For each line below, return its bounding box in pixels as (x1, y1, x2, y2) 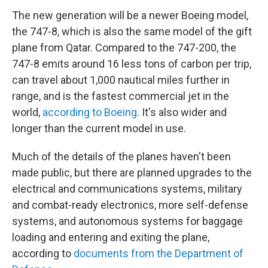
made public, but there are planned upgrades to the (12, 166, 252, 179)
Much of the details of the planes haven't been (12, 150, 231, 163)
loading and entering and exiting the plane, (12, 231, 209, 243)
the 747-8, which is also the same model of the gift (12, 25, 252, 38)
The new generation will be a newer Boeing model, (12, 9, 248, 22)
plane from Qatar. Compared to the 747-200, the (12, 41, 236, 54)
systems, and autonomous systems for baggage (12, 215, 243, 227)
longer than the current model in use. (12, 122, 186, 135)
